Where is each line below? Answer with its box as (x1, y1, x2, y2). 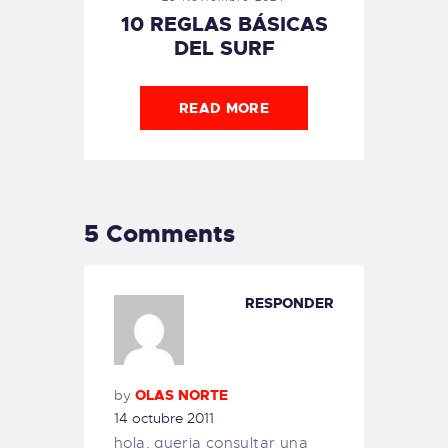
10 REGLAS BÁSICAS (120, 10, 328, 37)
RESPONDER (245, 293, 334, 312)
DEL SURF (173, 34, 275, 61)
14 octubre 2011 (114, 409, 214, 428)
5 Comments (84, 217, 235, 250)
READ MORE (178, 98, 270, 117)
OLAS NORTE (135, 386, 228, 405)
